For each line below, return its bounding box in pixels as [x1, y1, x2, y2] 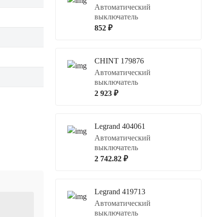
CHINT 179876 [94, 56, 144, 65]
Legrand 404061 [94, 122, 145, 130]
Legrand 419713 [94, 187, 145, 196]
